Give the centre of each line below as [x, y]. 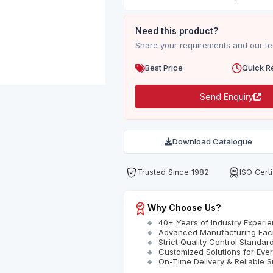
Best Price [164, 68]
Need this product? [176, 31]
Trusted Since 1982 [173, 172]
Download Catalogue [212, 142]
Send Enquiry [227, 97]
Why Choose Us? [184, 207]
